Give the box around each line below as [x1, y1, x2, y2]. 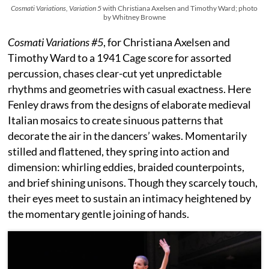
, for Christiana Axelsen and [103, 35, 231, 49]
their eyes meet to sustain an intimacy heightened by [8, 192, 252, 205]
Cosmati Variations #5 [8, 35, 104, 49]
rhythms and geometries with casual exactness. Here [8, 82, 252, 96]
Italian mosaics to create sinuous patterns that [8, 113, 224, 127]
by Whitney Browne [103, 13, 166, 22]
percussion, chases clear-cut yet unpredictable [8, 67, 222, 80]
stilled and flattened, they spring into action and [8, 145, 230, 159]
